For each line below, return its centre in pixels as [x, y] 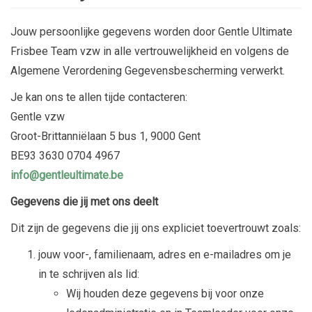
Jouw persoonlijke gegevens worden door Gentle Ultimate [151, 32]
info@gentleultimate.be [67, 175]
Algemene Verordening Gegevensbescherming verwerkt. [148, 71]
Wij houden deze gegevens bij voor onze [165, 294]
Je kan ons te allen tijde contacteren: [99, 97]
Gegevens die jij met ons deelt [84, 202]
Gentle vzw [38, 117]
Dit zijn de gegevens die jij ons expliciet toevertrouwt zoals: [156, 228]
